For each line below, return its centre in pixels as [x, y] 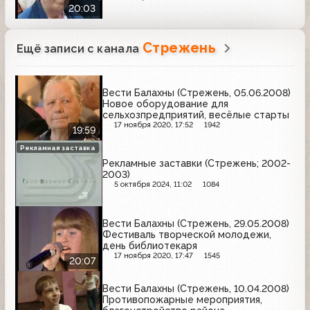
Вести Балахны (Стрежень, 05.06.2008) [197, 92]
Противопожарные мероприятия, [182, 300]
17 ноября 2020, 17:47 [153, 255]
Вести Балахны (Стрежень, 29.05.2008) [196, 223]
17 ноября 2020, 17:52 [153, 125]
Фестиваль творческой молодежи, [187, 234]
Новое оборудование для [165, 103]
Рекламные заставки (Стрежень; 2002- [197, 164]
